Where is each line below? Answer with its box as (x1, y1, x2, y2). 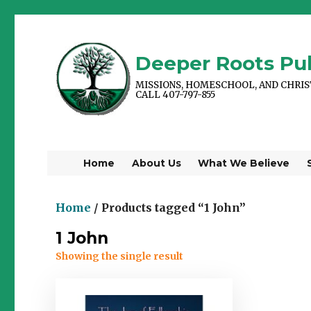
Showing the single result (56, 249, 184, 262)
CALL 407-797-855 (135, 88, 216, 101)
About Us (131, 157, 181, 170)
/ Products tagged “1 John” (91, 200, 246, 215)
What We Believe (198, 157, 290, 170)
